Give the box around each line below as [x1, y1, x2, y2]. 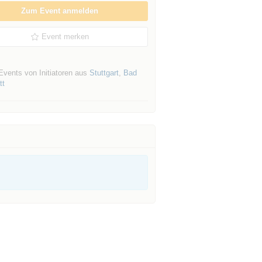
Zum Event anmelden [21, 6, 99, 15]
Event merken [42, 32, 89, 41]
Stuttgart [89, 68, 119, 77]
